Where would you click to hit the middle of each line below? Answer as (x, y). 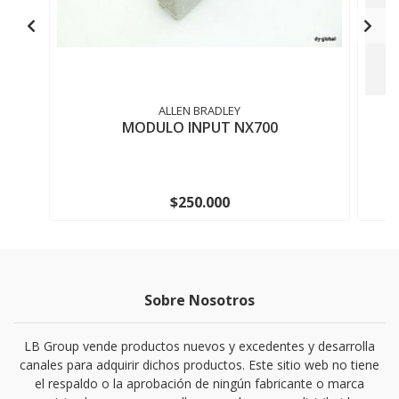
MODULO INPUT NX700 (199, 127)
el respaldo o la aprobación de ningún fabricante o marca (199, 383)
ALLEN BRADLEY (199, 110)
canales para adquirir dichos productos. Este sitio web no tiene (199, 365)
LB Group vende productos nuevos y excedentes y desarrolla (199, 346)
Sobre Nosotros (199, 300)
